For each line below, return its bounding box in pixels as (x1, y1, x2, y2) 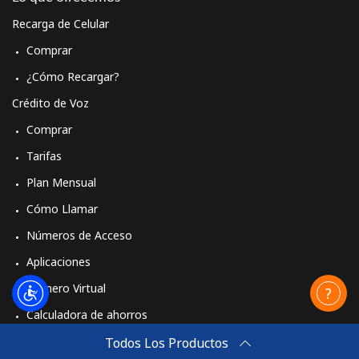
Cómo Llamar (26, 200, 98, 216)
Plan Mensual (26, 174, 96, 190)
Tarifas (26, 147, 62, 163)
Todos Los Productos (105, 334, 228, 352)
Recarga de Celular (12, 15, 109, 31)
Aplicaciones (26, 253, 91, 269)
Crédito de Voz (12, 95, 89, 111)
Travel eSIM (12, 333, 74, 349)
